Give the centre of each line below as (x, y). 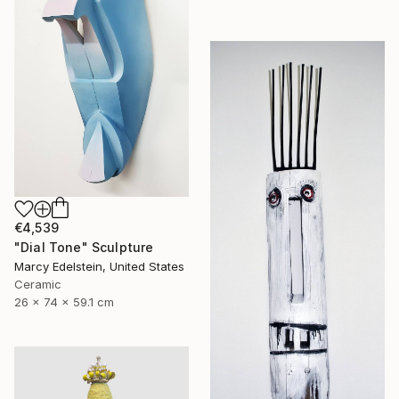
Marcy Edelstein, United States (99, 267)
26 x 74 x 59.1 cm (64, 302)
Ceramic (38, 285)
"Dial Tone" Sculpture (84, 248)
